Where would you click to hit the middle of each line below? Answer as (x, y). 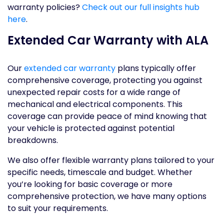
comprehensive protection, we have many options (107, 196)
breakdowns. (33, 140)
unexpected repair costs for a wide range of (94, 92)
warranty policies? (45, 7)
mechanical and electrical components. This (95, 104)
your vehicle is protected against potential (91, 128)
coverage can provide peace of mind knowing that (107, 116)
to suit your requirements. (58, 208)
